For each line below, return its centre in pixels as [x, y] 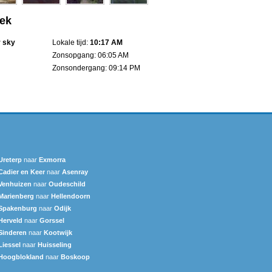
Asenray [75, 172]
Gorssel [52, 220]
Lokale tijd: [71, 42]
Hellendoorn [71, 196]
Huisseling [55, 244]
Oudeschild [67, 184]
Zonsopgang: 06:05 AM [90, 55]
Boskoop [75, 257]
